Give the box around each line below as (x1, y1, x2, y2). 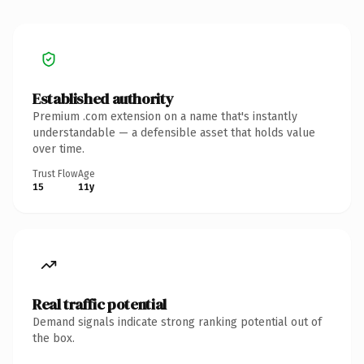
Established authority (32, 88, 174, 109)
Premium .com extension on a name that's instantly (32, 109, 297, 123)
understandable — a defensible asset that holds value (32, 125, 315, 140)
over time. (32, 141, 84, 156)
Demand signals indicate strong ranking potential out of (32, 314, 322, 329)
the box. (32, 331, 75, 345)
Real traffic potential (32, 293, 167, 314)
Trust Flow (32, 167, 78, 180)
